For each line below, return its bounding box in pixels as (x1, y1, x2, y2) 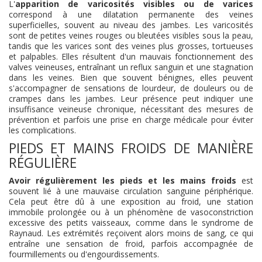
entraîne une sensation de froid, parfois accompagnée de (9, 238, 253, 249)
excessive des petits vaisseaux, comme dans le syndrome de (9, 217, 253, 228)
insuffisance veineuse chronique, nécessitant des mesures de (9, 104, 253, 115)
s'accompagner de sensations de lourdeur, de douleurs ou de (9, 82, 253, 94)
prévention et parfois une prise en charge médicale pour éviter (9, 114, 253, 125)
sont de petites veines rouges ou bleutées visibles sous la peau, (9, 30, 253, 41)
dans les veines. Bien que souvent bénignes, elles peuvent (9, 72, 253, 83)
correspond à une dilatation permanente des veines (9, 9, 253, 20)
